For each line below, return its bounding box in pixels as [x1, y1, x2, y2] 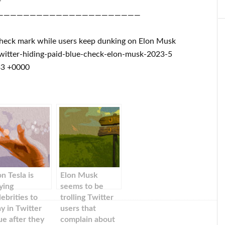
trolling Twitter [60, 193, 114, 201]
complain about [60, 215, 115, 223]
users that [60, 204, 96, 212]
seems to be [60, 182, 103, 190]
